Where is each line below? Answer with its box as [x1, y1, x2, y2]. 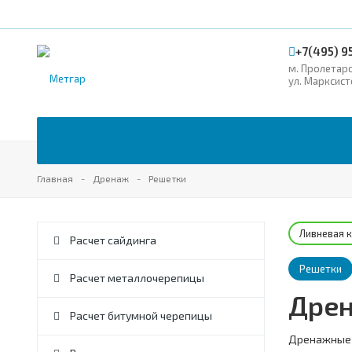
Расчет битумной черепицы [68, 309, 212, 322]
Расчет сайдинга [68, 233, 156, 247]
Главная [37, 173, 73, 184]
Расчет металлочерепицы [68, 271, 204, 284]
